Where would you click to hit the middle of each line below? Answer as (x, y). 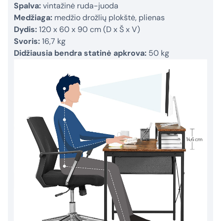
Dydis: (25, 30)
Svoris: (27, 41)
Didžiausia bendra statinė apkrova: (80, 53)
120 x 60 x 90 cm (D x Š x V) (89, 30)
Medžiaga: (33, 18)
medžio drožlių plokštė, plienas (109, 18)
